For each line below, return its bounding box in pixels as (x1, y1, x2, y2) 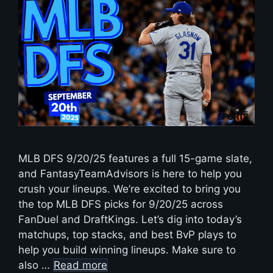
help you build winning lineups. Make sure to (18, 243, 236, 256)
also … (18, 258, 53, 271)
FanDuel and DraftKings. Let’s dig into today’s (18, 213, 242, 225)
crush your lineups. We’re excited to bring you (18, 182, 241, 195)
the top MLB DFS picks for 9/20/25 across (18, 197, 223, 210)
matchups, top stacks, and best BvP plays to (18, 228, 236, 241)
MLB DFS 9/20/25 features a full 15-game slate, (18, 152, 252, 165)
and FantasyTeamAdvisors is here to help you (18, 167, 242, 180)
